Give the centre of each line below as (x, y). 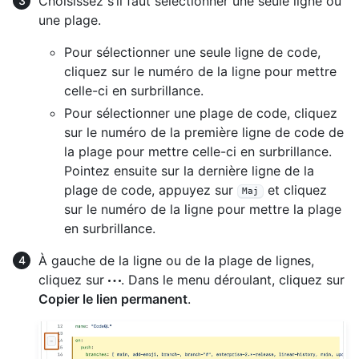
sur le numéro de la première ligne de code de (204, 133)
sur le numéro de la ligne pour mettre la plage (203, 210)
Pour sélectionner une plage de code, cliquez (201, 113)
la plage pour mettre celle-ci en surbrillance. (198, 152)
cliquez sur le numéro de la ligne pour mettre (200, 72)
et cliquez (295, 190)
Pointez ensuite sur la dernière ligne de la (189, 171)
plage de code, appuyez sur (151, 190)
